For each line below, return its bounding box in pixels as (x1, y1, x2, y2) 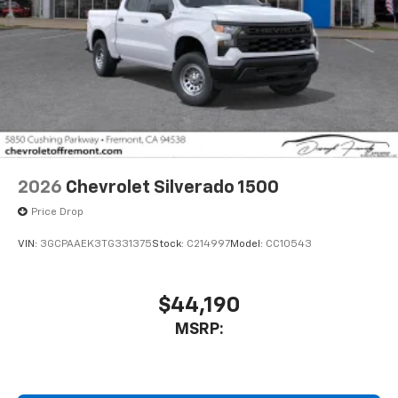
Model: (230, 238, 266, 250)
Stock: (152, 238, 187, 250)
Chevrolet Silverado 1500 (66, 179, 279, 197)
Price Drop (31, 207, 84, 219)
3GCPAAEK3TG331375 (40, 238, 152, 250)
